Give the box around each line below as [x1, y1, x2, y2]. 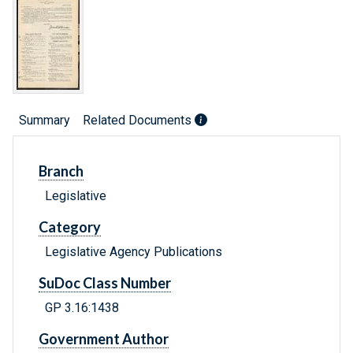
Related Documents [83, 113, 195, 128]
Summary [19, 113, 70, 128]
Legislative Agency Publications [45, 244, 222, 260]
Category [39, 218, 101, 236]
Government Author [39, 330, 169, 348]
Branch [39, 162, 84, 180]
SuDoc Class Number [39, 274, 171, 292]
